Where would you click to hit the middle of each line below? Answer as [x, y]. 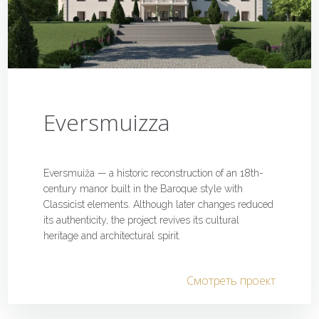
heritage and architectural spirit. [113, 236]
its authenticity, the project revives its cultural [142, 220]
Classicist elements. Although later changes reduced [159, 205]
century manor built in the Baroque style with [143, 189]
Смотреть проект [231, 281]
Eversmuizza [107, 122]
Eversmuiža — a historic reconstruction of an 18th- [154, 173]
